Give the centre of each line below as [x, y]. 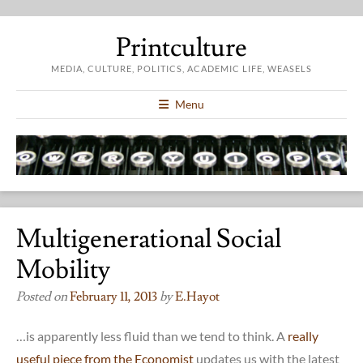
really [303, 335]
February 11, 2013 [113, 296]
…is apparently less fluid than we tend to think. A [152, 335]
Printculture [181, 48]
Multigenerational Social [149, 239]
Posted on [43, 296]
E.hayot [197, 296]
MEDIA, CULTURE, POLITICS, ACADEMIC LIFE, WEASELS [181, 68]
